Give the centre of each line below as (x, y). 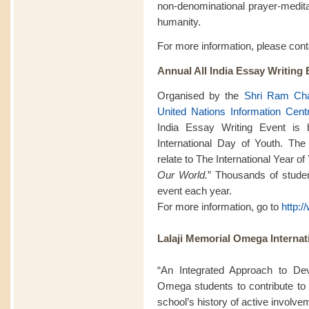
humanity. (179, 21)
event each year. (195, 190)
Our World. (182, 175)
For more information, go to (219, 206)
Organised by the (201, 95)
